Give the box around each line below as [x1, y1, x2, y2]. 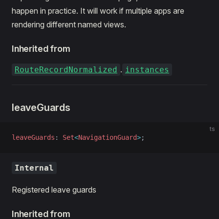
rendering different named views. [12, 20, 126, 29]
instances [125, 65, 169, 74]
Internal [15, 163, 54, 173]
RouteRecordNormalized [15, 65, 117, 74]
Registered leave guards [12, 185, 96, 195]
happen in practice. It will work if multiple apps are [12, 6, 184, 16]
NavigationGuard [78, 133, 137, 141]
